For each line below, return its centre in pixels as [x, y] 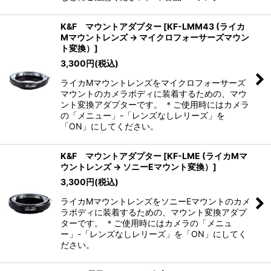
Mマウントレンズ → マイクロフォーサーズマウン [155, 38]
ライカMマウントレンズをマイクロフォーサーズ [153, 83]
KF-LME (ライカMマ [207, 156]
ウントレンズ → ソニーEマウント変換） [137, 167]
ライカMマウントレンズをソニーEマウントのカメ [155, 201]
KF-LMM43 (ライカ [206, 27]
